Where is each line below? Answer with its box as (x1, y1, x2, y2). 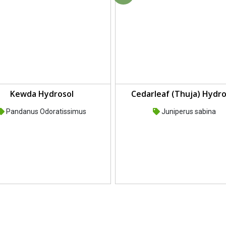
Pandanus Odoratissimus (4, 107, 86, 116)
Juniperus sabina (160, 107, 216, 116)
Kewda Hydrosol (10, 88, 74, 100)
